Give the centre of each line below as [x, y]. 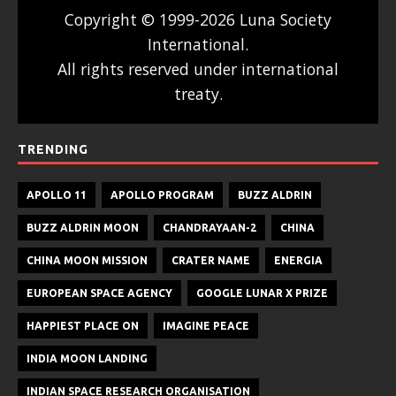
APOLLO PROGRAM [162, 194]
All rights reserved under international [198, 69]
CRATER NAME [211, 260]
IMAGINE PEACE [206, 325]
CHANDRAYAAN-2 [209, 227]
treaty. [198, 93]
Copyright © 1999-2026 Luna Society [198, 19]
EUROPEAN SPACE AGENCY [99, 293]
